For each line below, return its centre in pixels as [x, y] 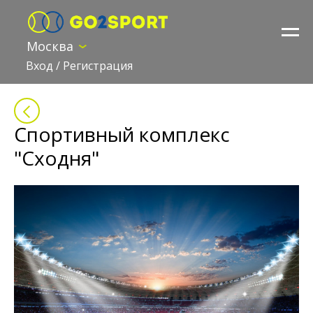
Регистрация [98, 66]
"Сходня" [57, 158]
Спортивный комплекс [122, 134]
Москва [50, 46]
